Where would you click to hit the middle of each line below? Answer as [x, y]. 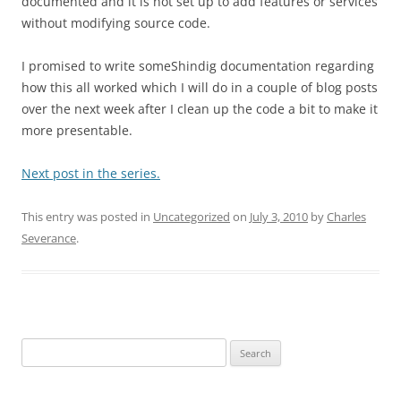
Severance [49, 239]
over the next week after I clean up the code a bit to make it [200, 109]
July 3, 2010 [279, 217]
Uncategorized [192, 217]
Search [38, 349]
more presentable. [77, 131]
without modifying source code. [116, 23]
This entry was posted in [87, 217]
